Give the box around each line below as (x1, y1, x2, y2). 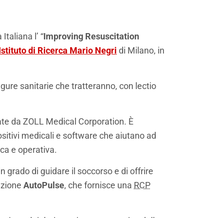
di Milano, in (117, 45, 164, 56)
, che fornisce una (64, 180, 134, 191)
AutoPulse (23, 180, 64, 191)
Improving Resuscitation (43, 31, 139, 42)
